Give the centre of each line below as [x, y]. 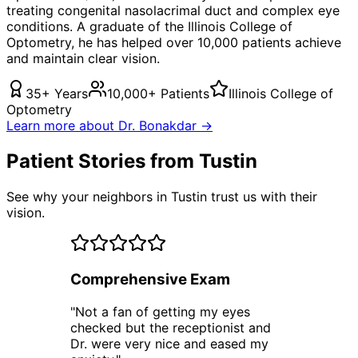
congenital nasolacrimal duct [145, 10]
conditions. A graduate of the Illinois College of [149, 26]
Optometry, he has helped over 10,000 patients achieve [174, 42]
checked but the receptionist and [171, 328]
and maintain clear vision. [83, 58]
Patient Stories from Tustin [132, 161]
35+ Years [57, 93]
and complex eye [286, 10]
